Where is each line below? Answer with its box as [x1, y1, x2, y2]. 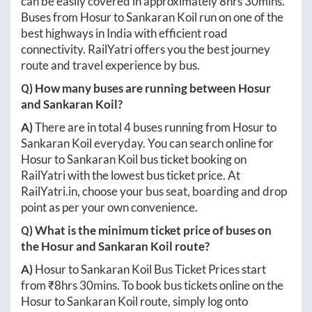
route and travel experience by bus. [21, 58, 200, 72]
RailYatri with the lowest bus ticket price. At [21, 168, 240, 182]
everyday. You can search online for [92, 136, 274, 150]
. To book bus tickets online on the [117, 278, 283, 292]
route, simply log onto [138, 294, 248, 309]
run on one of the [197, 10, 283, 24]
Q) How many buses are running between [21, 81, 238, 95]
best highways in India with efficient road [21, 26, 228, 40]
